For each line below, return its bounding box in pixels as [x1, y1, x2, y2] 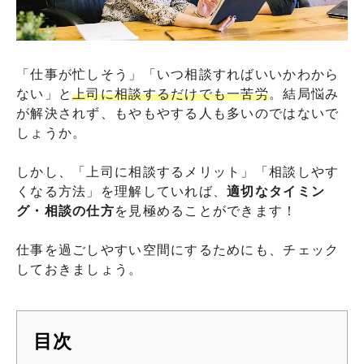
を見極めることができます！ [114, 203, 297, 218]
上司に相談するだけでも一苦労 [72, 86, 270, 101]
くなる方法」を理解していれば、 [16, 184, 227, 198]
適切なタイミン [227, 184, 326, 198]
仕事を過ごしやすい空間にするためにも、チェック [16, 242, 340, 257]
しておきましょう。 [16, 262, 143, 276]
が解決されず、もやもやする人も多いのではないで [16, 106, 340, 120]
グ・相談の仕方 [16, 203, 115, 218]
